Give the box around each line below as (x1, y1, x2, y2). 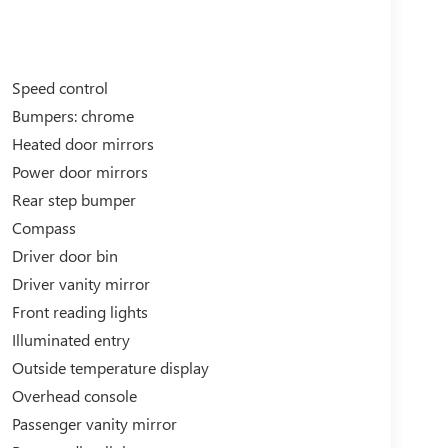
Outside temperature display (11, 356, 209, 378)
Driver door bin (11, 244, 118, 266)
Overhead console (11, 384, 137, 406)
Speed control (11, 76, 108, 98)
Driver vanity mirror (11, 272, 150, 294)
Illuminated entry (11, 328, 130, 350)
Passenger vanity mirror (11, 412, 177, 434)
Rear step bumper (11, 188, 136, 210)
